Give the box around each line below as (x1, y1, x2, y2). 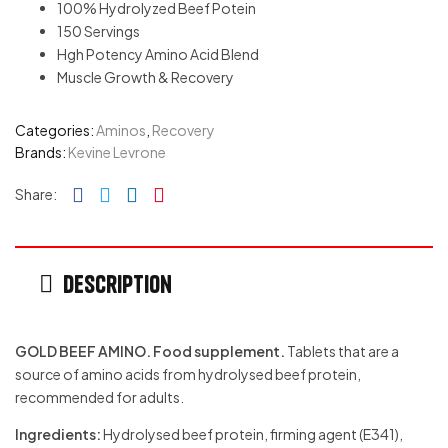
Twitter (110, 170, 178, 196)
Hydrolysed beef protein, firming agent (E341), (101, 425, 403, 443)
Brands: (15, 143, 68, 161)
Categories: (15, 121, 96, 139)
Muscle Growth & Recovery (57, 68, 234, 86)
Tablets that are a (285, 342, 399, 360)
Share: (15, 185, 57, 203)
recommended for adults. (15, 388, 184, 406)
